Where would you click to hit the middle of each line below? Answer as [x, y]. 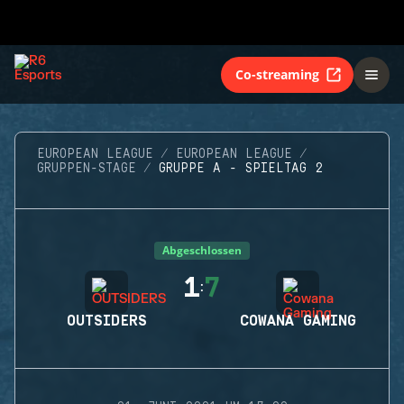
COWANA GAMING [298, 321]
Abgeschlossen [202, 250]
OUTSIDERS [106, 321]
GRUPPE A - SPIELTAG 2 [241, 169]
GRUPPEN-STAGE [87, 169]
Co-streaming [277, 74]
